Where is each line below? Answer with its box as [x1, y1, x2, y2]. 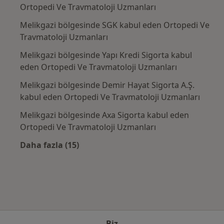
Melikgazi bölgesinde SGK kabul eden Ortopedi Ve [20, 19, 209, 30]
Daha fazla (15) [20, 139, 79, 150]
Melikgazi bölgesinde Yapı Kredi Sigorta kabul [20, 49, 192, 60]
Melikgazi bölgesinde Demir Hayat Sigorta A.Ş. [20, 79, 194, 90]
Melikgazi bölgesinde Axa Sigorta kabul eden [20, 109, 189, 120]
